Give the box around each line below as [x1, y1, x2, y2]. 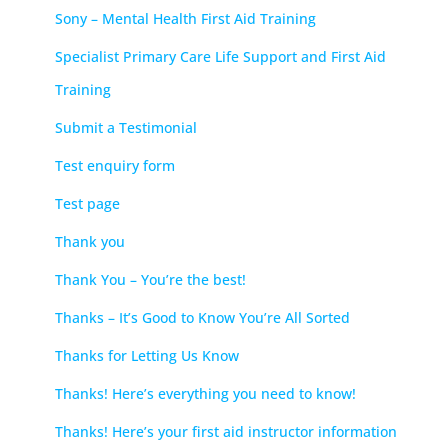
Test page [55, 193, 120, 213]
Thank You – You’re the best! [55, 269, 246, 289]
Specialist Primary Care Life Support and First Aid [55, 46, 386, 66]
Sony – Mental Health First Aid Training [55, 8, 316, 28]
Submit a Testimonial [55, 117, 197, 137]
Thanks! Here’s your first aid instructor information [55, 421, 397, 441]
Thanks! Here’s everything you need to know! [55, 383, 356, 403]
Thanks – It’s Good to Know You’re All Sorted [55, 307, 350, 327]
